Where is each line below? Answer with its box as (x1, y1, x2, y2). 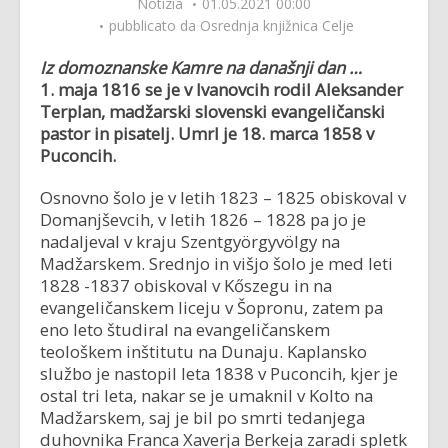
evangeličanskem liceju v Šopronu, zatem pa (40, 296, 383, 319)
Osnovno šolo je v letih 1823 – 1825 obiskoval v (40, 186, 406, 209)
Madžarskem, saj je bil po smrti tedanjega (40, 406, 365, 429)
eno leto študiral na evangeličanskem (40, 318, 330, 341)
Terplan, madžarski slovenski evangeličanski (40, 100, 385, 123)
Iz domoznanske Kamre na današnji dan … (40, 56, 362, 79)
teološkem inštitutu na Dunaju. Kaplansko (40, 340, 367, 363)
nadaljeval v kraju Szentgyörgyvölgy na (40, 230, 340, 253)
